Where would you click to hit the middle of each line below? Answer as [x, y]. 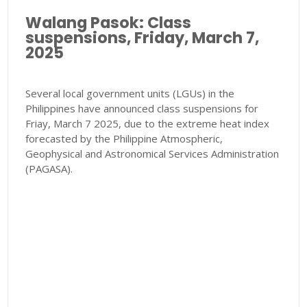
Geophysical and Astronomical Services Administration [152, 154]
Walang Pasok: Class [109, 23]
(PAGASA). [49, 169]
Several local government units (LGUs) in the [130, 94]
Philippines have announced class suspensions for [142, 109]
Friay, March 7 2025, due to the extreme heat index [148, 124]
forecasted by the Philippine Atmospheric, [124, 139]
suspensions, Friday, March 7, [143, 38]
